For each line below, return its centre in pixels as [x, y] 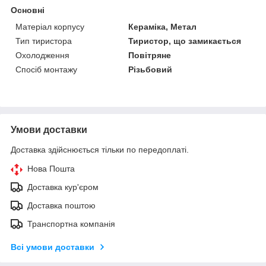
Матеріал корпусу [50, 26]
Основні [28, 10]
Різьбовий [151, 69]
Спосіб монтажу [46, 69]
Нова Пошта [51, 168]
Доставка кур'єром [63, 187]
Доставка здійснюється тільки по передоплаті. [100, 149]
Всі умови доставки [53, 247]
